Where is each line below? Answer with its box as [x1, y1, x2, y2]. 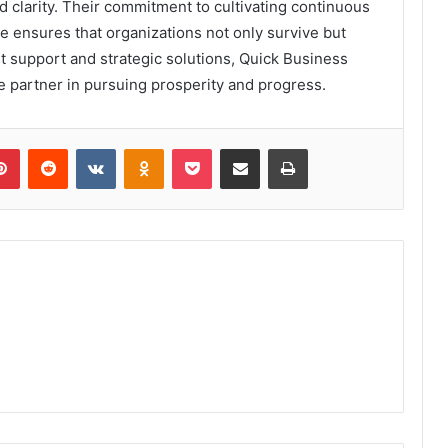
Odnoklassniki [163, 140, 249, 157]
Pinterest [19, 140, 76, 157]
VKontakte [115, 140, 179, 157]
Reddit [67, 140, 107, 157]
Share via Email [259, 140, 291, 157]
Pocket [211, 140, 254, 157]
